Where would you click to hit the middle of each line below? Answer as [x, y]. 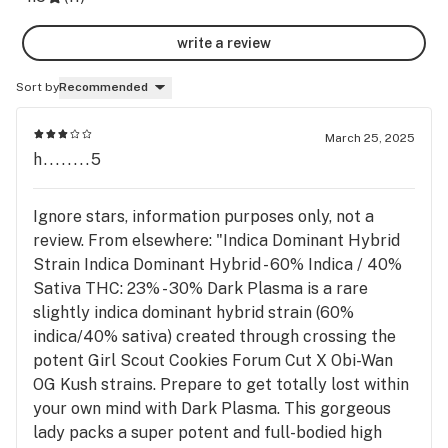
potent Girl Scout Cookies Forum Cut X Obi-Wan [213, 360]
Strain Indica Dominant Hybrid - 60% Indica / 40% [217, 264]
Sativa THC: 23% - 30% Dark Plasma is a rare [200, 288]
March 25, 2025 [370, 137]
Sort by [37, 87]
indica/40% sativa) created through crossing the [214, 336]
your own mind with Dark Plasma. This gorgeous [212, 408]
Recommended [103, 87]
